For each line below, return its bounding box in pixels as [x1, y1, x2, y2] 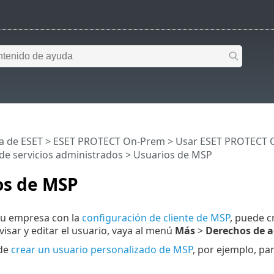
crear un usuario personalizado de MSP [10, 242, 193, 256]
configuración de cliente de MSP [81, 210, 230, 224]
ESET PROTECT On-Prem [53, 135, 165, 149]
